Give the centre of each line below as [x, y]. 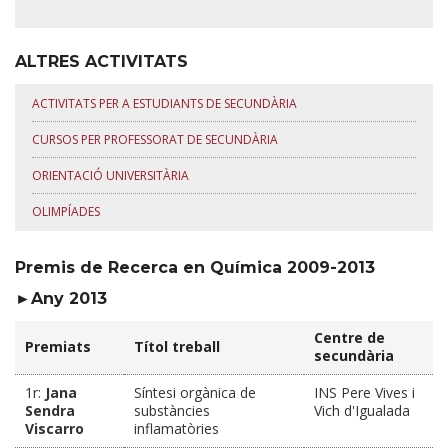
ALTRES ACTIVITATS [101, 61]
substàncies [172, 410]
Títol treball [177, 346]
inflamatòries [176, 428]
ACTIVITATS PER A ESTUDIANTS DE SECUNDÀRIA [164, 103]
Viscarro [54, 428]
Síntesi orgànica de [195, 392]
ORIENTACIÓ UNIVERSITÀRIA [110, 175]
